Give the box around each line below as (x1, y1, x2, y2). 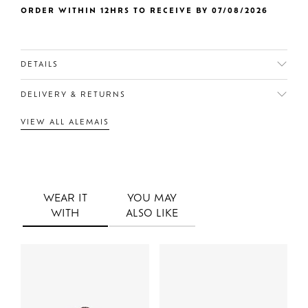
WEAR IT (43, 193, 87, 204)
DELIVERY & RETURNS (21, 91, 126, 99)
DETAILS (21, 61, 58, 69)
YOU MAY (127, 193, 177, 204)
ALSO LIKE (126, 208, 179, 219)
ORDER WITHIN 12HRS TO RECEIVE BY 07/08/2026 (21, 7, 268, 15)
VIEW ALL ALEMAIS (21, 118, 109, 126)
